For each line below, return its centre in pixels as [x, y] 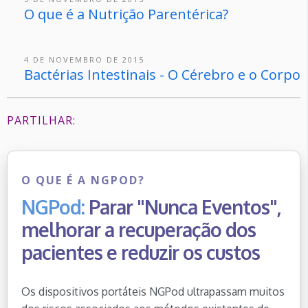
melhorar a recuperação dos [139, 229]
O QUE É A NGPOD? [83, 180]
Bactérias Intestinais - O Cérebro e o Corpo [162, 74]
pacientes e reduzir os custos [141, 252]
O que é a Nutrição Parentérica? [126, 14]
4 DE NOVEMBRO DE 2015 [84, 59]
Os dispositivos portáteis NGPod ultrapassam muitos [153, 292]
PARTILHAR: [41, 121]
